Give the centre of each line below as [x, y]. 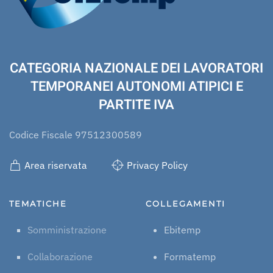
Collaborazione [60, 257]
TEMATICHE [38, 204]
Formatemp [190, 257]
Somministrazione [67, 230]
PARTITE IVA [136, 105]
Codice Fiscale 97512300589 [76, 135]
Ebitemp [182, 230]
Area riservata [56, 165]
